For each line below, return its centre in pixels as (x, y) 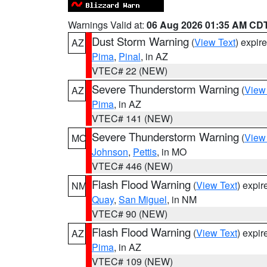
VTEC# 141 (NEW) (132, 118)
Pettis (145, 152)
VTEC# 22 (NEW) (130, 71)
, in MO (172, 152)
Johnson (110, 152)
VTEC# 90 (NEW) (130, 214)
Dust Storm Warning (140, 41)
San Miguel (143, 199)
